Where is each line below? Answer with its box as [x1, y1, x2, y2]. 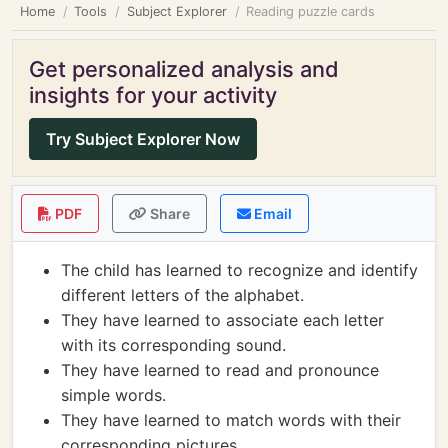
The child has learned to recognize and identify [61, 260, 418, 280]
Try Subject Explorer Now [46, 129, 240, 149]
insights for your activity [29, 82, 277, 108]
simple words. [61, 385, 166, 405]
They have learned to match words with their [61, 410, 401, 430]
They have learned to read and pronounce [61, 360, 379, 380]
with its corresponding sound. [61, 335, 286, 355]
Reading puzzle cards [246, 4, 376, 19]
